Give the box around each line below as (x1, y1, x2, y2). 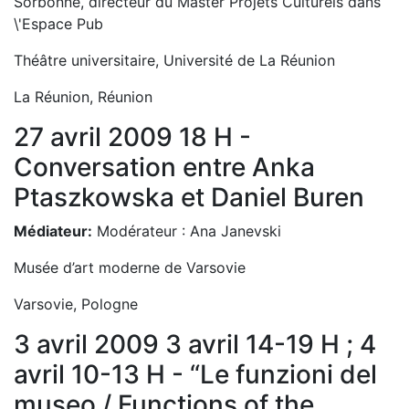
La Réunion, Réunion (14, 88, 152, 106)
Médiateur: (14, 222, 92, 240)
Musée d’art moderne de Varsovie (14, 258, 246, 277)
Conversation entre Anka (14, 152, 315, 183)
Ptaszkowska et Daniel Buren (14, 182, 364, 213)
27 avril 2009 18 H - (14, 121, 251, 152)
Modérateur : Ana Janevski (92, 222, 281, 240)
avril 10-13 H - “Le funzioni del (14, 359, 377, 390)
